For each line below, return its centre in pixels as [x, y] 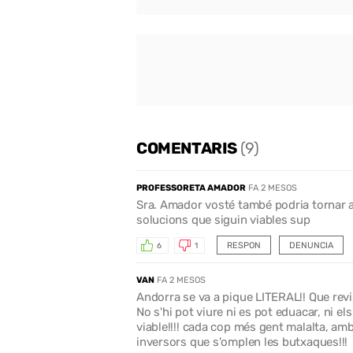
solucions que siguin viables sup [223, 220]
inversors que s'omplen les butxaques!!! [242, 342]
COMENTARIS [188, 148]
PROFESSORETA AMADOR [191, 188]
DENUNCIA [311, 245]
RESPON [243, 245]
